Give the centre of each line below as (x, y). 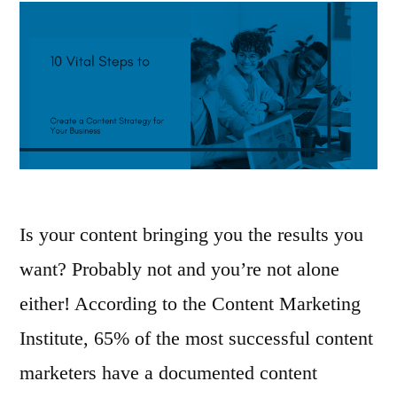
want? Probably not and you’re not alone (179, 269)
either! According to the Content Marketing (190, 303)
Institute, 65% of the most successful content (196, 338)
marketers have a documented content (168, 372)
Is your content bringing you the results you (191, 234)
